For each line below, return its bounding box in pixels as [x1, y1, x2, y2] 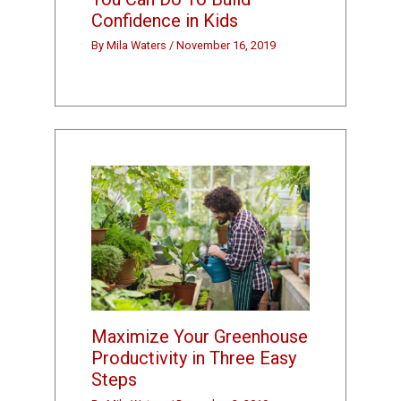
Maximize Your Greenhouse [91, 325, 309, 347]
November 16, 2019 [176, 38, 277, 53]
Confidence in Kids [91, 9, 239, 31]
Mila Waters [107, 38, 170, 53]
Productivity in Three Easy [91, 346, 297, 369]
